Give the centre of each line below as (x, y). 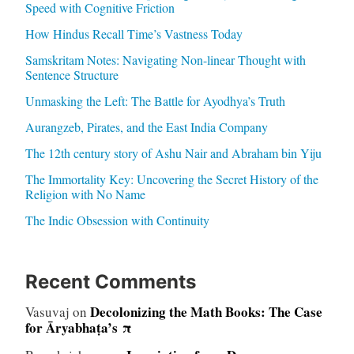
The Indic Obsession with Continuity (117, 220)
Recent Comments (110, 282)
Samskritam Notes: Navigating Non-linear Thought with (165, 60)
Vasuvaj (47, 312)
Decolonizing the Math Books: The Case (206, 312)
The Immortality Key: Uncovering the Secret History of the (171, 179)
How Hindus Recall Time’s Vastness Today (134, 34)
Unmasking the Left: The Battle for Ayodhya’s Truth (155, 101)
